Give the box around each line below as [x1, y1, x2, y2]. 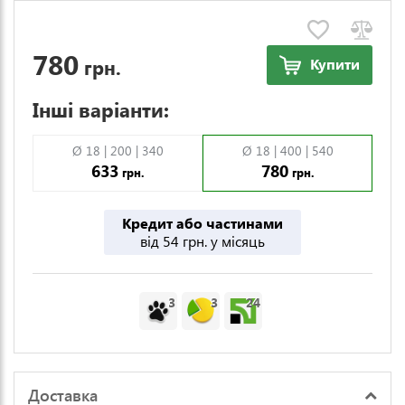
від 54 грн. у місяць [140, 231, 265, 250]
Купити [310, 54, 360, 73]
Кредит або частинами [122, 213, 283, 232]
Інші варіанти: [33, 96, 169, 123]
